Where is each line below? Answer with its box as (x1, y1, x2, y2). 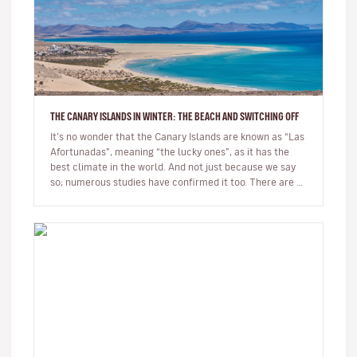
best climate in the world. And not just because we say (50, 162, 296, 171)
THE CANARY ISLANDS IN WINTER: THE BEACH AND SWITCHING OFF (50, 111, 299, 122)
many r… (50, 192, 87, 202)
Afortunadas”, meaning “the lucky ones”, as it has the (50, 147, 289, 156)
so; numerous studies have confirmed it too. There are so (50, 177, 307, 186)
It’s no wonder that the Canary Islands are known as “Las (50, 131, 304, 141)
